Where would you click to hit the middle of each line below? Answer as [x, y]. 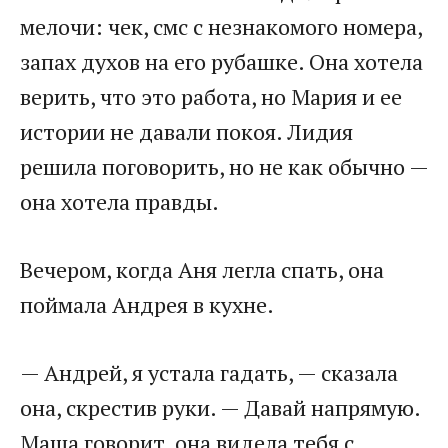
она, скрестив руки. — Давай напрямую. [220, 408]
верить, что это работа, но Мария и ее [211, 97]
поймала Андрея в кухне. [147, 305]
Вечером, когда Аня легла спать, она [202, 270]
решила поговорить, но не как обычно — [224, 167]
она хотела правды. [119, 202]
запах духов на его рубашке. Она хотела [221, 62]
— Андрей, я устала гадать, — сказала [209, 373]
